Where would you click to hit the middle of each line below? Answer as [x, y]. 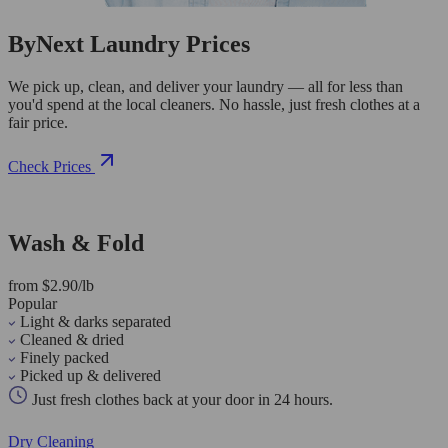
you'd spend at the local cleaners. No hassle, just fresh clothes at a [214, 104]
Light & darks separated [95, 321]
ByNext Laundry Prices [129, 44]
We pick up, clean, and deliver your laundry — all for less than [205, 86]
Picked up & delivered [90, 375]
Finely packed [64, 357]
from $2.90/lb [51, 285]
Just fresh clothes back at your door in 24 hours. [180, 399]
